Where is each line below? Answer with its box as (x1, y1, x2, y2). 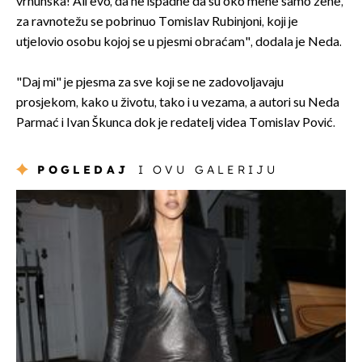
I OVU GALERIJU (137, 162, 279, 177)
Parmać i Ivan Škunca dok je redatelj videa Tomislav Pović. (16, 115, 335, 131)
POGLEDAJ (37, 162, 129, 177)
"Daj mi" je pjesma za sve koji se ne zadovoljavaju (16, 74, 284, 90)
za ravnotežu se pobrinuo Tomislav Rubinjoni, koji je (16, 14, 298, 30)
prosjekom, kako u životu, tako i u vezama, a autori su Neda (16, 95, 339, 111)
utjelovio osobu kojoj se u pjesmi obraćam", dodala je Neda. (16, 34, 342, 50)
